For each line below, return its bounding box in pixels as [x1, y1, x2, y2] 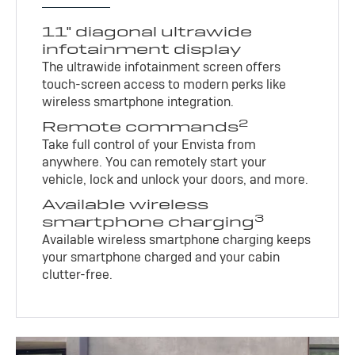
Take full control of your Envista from [42, 136, 257, 154]
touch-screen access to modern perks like [42, 76, 287, 94]
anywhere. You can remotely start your [42, 154, 267, 171]
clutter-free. [42, 266, 113, 284]
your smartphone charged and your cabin [42, 249, 281, 266]
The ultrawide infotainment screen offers [42, 59, 281, 76]
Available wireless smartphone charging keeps [42, 231, 311, 249]
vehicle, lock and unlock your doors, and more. [42, 171, 309, 189]
